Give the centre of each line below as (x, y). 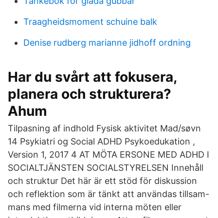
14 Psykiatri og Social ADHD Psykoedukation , (101, 141)
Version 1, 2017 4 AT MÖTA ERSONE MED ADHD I (109, 154)
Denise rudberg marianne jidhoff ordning (107, 43)
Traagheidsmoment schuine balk (90, 22)
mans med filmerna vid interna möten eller (95, 207)
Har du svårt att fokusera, (92, 77)
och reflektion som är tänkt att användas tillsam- (109, 194)
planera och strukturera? (90, 94)
